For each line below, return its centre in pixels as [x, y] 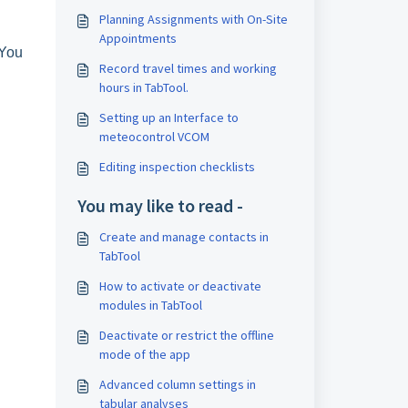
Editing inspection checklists [177, 167]
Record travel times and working [188, 68]
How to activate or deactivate [180, 286]
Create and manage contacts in [184, 237]
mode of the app [144, 354]
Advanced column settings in [177, 384]
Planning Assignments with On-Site [193, 19]
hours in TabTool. [143, 87]
